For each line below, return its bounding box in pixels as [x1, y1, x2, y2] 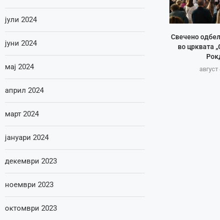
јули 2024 [5, 15, 37, 24]
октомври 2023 [5, 204, 57, 213]
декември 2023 [5, 157, 57, 165]
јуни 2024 [5, 39, 37, 48]
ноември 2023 [5, 180, 54, 189]
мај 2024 [5, 62, 34, 71]
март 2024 [5, 110, 39, 118]
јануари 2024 [5, 133, 49, 142]
